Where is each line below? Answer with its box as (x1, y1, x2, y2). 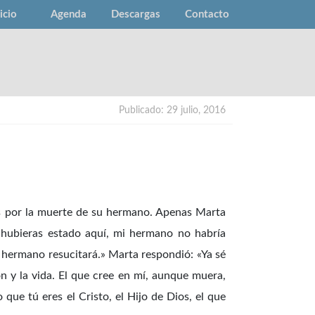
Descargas (111, 8, 160, 20)
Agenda (51, 8, 86, 20)
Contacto (185, 8, 229, 20)
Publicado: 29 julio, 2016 (119, 105, 226, 116)
